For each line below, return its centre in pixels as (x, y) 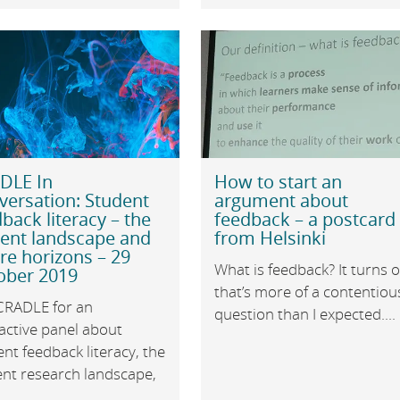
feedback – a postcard (305, 220)
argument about (282, 201)
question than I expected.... (305, 314)
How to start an (279, 182)
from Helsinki (271, 238)
